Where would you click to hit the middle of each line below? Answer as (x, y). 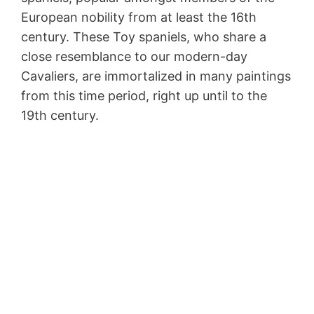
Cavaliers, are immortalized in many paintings (156, 76)
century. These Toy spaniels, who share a (144, 37)
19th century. (60, 116)
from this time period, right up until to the (144, 96)
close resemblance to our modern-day (134, 57)
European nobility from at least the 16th (139, 18)
